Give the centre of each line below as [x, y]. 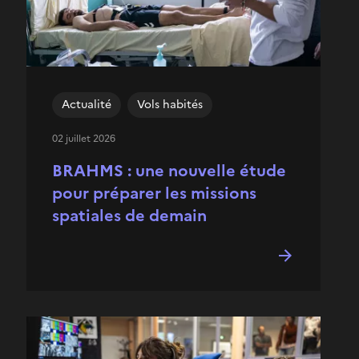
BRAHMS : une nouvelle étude [169, 170]
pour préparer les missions [154, 193]
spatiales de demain [129, 215]
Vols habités [170, 104]
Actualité [87, 104]
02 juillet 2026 [84, 138]
